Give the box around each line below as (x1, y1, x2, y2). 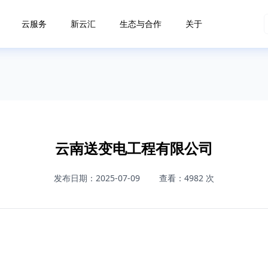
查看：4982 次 (159, 172, 214, 184)
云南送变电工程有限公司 (55, 138, 213, 158)
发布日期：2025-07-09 (54, 172, 140, 184)
